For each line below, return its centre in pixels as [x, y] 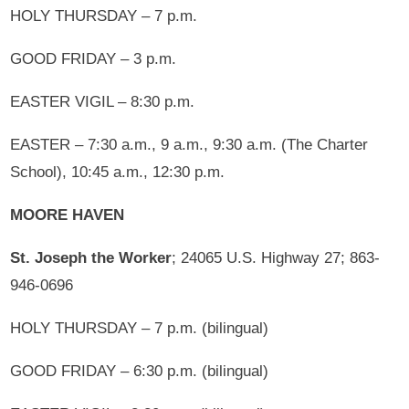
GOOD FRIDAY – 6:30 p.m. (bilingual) [140, 371]
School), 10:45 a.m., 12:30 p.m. [118, 172]
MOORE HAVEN [68, 215]
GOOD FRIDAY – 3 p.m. [94, 58]
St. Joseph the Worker [91, 257]
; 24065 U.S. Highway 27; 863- [276, 257]
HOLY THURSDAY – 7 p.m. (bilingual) [140, 328]
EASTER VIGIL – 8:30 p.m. [103, 101]
